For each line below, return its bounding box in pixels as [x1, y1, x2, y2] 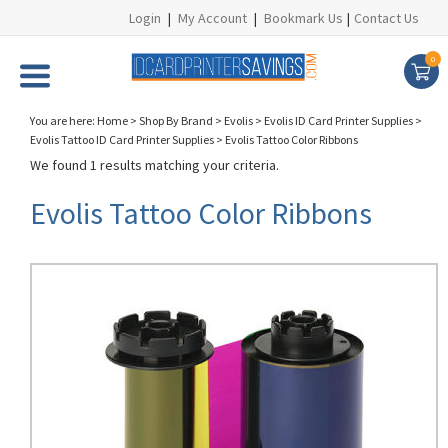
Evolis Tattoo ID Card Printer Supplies [30, 132, 214, 147]
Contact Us [354, 9, 419, 27]
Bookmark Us [264, 9, 343, 27]
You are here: [30, 113, 97, 128]
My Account [178, 9, 247, 27]
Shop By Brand [139, 113, 213, 128]
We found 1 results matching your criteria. [30, 156, 279, 174]
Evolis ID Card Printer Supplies [264, 113, 413, 128]
